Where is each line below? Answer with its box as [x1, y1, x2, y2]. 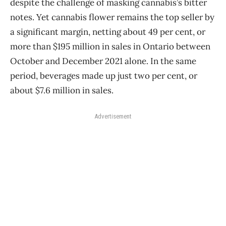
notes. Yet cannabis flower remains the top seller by [10, 11, 214, 23]
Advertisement [94, 112, 132, 120]
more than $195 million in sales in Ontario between [10, 40, 210, 52]
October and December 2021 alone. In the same [10, 55, 196, 67]
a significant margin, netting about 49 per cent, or [10, 26, 205, 37]
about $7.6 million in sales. [10, 84, 114, 96]
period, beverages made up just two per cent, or [10, 70, 197, 81]
